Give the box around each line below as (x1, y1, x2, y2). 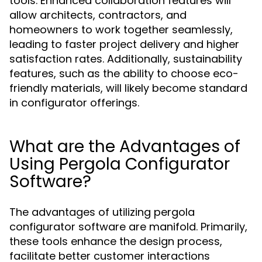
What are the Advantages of (9, 135, 240, 158)
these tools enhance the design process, (9, 234, 222, 249)
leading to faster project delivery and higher (9, 37, 239, 51)
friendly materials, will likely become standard (9, 81, 247, 95)
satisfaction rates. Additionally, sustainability (9, 51, 242, 66)
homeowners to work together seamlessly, (9, 22, 233, 37)
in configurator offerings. (9, 95, 139, 110)
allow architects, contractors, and (9, 8, 187, 22)
